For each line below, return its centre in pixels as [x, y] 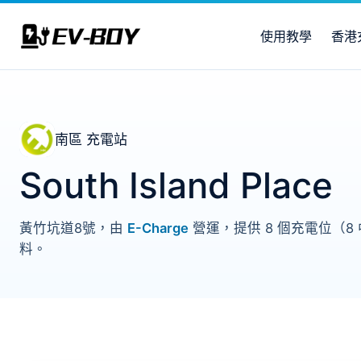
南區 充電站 [91, 139]
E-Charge [158, 228]
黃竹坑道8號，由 [73, 228]
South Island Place [176, 185]
